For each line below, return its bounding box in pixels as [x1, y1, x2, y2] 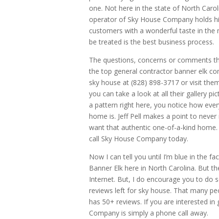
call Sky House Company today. [89, 134, 188, 143]
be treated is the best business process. [89, 37, 214, 46]
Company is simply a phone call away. [89, 208, 208, 218]
